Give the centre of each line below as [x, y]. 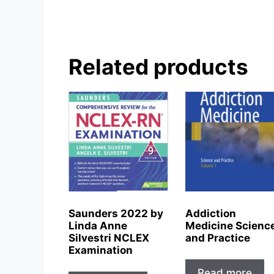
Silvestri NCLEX [109, 238]
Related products [158, 67]
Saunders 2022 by [116, 213]
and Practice [218, 238]
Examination [101, 250]
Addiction [211, 213]
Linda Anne [98, 225]
